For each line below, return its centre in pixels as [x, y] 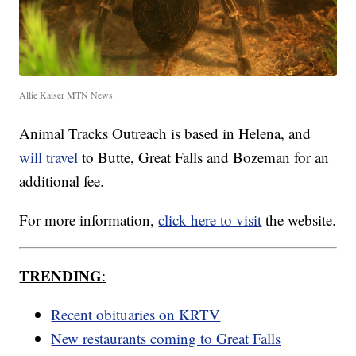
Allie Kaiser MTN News [66, 94]
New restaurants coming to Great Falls [166, 338]
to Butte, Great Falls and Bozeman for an [204, 157]
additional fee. [62, 180]
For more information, [89, 219]
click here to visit [210, 219]
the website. [299, 219]
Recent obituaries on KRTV [136, 314]
